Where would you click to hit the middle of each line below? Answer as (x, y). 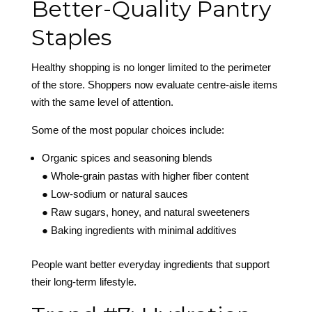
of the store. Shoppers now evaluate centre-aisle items (154, 85)
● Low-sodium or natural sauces (115, 194)
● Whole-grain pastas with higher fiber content (145, 176)
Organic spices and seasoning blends (127, 158)
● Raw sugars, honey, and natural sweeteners (146, 212)
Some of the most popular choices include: (127, 130)
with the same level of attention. (102, 102)
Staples (71, 38)
